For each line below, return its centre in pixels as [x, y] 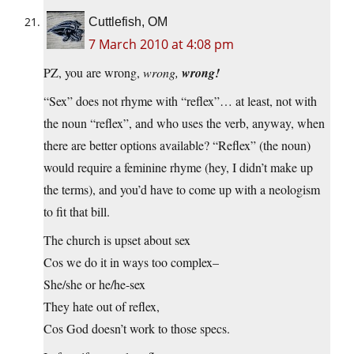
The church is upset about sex [117, 239]
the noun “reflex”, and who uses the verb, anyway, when [184, 122]
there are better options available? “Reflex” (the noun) [177, 145]
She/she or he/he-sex [94, 284]
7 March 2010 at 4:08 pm [161, 44]
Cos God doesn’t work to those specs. [137, 328]
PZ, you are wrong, [93, 72]
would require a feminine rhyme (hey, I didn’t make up [178, 167]
